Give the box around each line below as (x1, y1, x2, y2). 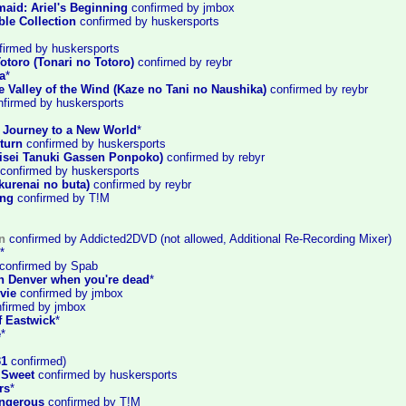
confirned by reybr (134, 55, 232, 69)
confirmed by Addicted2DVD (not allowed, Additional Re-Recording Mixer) (5, 232, 391, 246)
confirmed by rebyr (163, 150, 265, 164)
